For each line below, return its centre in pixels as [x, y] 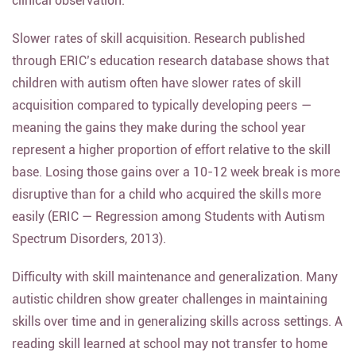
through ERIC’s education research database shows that [170, 70]
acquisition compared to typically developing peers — [162, 114]
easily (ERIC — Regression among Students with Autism [168, 225]
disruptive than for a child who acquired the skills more [166, 203]
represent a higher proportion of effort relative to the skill [171, 159]
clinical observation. [69, 9]
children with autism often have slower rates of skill [157, 92]
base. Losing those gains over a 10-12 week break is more [176, 181]
